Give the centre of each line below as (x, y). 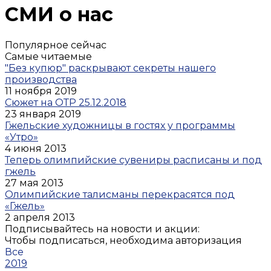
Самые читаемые (48, 56)
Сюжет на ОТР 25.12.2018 (66, 102)
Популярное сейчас (56, 45)
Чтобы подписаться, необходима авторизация (123, 240)
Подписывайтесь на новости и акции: (102, 229)
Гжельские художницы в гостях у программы (120, 125)
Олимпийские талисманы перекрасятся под (120, 194)
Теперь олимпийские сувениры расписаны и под (133, 160)
